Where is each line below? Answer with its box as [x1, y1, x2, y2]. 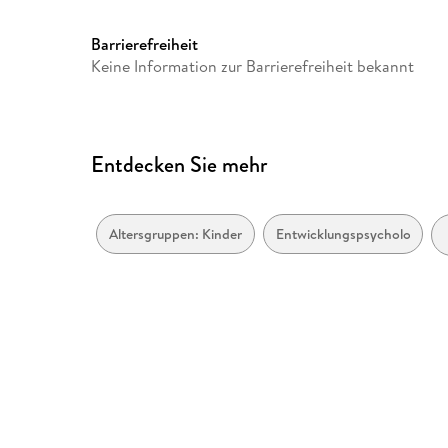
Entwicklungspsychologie [276, 224, 430, 245]
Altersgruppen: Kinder [109, 224, 243, 245]
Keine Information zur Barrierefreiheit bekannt [91, 55, 415, 78]
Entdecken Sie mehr [91, 149, 268, 181]
